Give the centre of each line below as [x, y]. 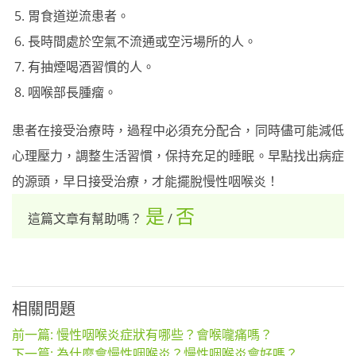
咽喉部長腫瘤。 [72, 92]
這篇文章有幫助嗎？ [87, 219]
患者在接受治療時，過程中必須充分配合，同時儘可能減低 [178, 130]
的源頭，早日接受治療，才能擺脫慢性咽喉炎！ [145, 181]
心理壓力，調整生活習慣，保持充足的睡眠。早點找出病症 [178, 156]
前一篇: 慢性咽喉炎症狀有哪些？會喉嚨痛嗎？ [142, 335]
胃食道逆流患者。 [79, 16]
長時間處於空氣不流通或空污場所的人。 [142, 41]
